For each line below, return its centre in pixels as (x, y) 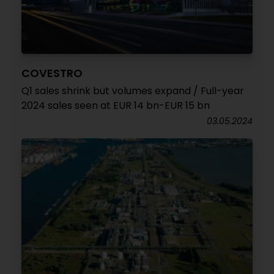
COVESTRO (52, 73)
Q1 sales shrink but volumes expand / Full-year (133, 91)
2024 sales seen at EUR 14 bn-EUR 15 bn (116, 106)
